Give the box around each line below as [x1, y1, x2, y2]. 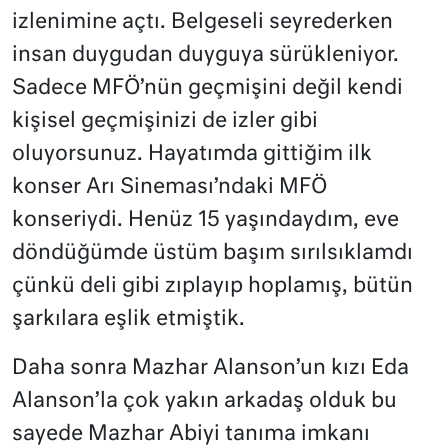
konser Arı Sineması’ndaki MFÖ [12, 177, 327, 199]
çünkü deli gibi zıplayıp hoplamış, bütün [12, 276, 413, 298]
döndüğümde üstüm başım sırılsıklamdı [12, 243, 413, 265]
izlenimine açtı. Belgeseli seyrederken [12, 12, 393, 34]
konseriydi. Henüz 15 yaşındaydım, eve [12, 210, 399, 232]
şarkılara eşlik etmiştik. [12, 309, 245, 331]
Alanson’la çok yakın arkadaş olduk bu [12, 391, 397, 413]
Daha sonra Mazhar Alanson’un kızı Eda [12, 358, 409, 380]
